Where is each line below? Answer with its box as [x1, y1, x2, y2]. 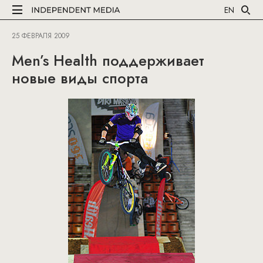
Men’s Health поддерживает [12, 50, 204, 71]
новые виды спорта [12, 68, 148, 89]
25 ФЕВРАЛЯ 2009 [12, 31, 70, 41]
